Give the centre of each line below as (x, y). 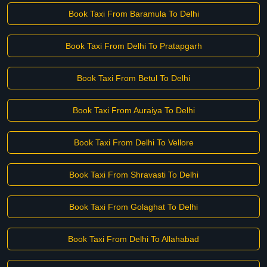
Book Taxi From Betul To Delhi (133, 78)
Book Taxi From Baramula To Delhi (133, 14)
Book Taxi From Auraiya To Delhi (133, 110)
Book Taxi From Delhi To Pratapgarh (133, 46)
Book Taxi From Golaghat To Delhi (133, 207)
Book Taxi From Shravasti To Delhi (133, 175)
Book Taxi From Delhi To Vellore (133, 142)
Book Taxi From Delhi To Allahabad (133, 239)
